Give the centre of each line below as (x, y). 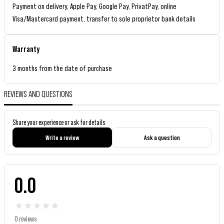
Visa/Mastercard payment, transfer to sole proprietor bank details (104, 18)
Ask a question (162, 137)
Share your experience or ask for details (59, 122)
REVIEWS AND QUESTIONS (38, 94)
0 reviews (25, 219)
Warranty (26, 49)
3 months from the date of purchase (62, 68)
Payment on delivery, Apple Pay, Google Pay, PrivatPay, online (94, 6)
